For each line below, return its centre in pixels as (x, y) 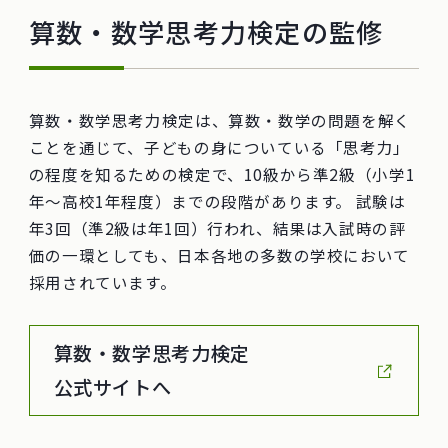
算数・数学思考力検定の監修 (206, 31)
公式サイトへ (112, 387)
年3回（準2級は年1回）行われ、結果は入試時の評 (217, 227)
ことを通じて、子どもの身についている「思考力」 (219, 146)
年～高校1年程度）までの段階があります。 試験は (217, 200)
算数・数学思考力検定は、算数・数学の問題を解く (219, 119)
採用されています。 (102, 281)
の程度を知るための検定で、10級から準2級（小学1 (222, 173)
